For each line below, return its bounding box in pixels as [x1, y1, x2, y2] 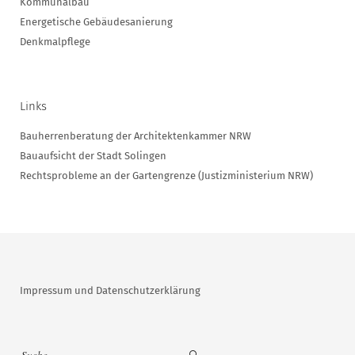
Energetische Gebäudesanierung [20, 16, 173, 29]
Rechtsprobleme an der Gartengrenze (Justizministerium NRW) [20, 170, 313, 182]
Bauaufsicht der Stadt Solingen [20, 150, 166, 162]
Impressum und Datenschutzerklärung [20, 284, 200, 297]
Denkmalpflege [20, 36, 90, 48]
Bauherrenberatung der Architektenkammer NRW [20, 130, 251, 143]
